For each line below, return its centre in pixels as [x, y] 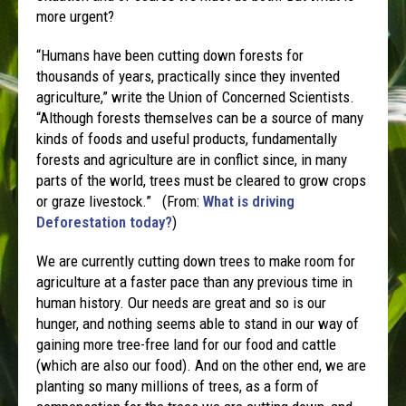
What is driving [249, 201]
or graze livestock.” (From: [120, 201]
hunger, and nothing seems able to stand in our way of [198, 323]
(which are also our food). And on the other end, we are [202, 365]
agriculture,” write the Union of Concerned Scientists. [196, 97]
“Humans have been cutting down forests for [170, 55]
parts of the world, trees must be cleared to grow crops [202, 180]
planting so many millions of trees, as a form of [178, 386]
